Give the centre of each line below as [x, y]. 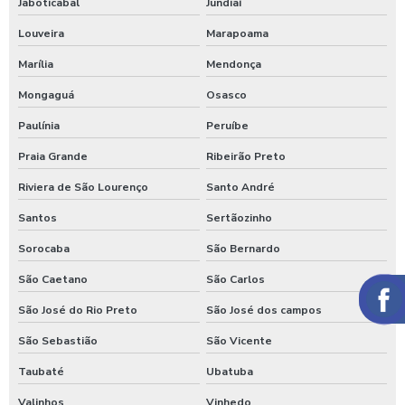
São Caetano [53, 279]
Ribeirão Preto [245, 156]
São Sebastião [58, 340]
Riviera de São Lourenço [83, 187]
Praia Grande [53, 156]
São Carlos [235, 279]
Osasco [226, 94]
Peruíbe [227, 125]
